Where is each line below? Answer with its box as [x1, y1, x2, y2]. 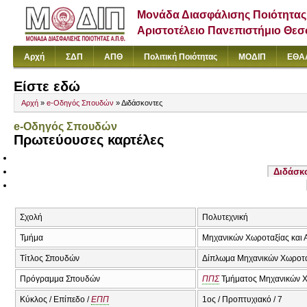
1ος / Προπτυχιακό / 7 [202, 294, 282, 304]
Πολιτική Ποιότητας [144, 52, 217, 62]
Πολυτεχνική [202, 212, 248, 222]
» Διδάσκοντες [114, 99, 162, 108]
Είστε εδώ [14, 79, 80, 94]
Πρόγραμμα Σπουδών [20, 273, 100, 284]
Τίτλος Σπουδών [20, 253, 79, 263]
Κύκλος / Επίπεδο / [20, 294, 91, 304]
